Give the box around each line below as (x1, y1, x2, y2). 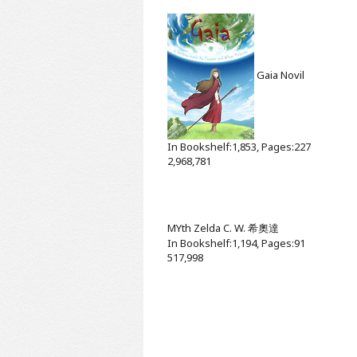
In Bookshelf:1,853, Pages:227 (167, 139, 311, 154)
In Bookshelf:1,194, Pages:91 (167, 235, 305, 250)
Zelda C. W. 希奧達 (194, 220, 279, 235)
